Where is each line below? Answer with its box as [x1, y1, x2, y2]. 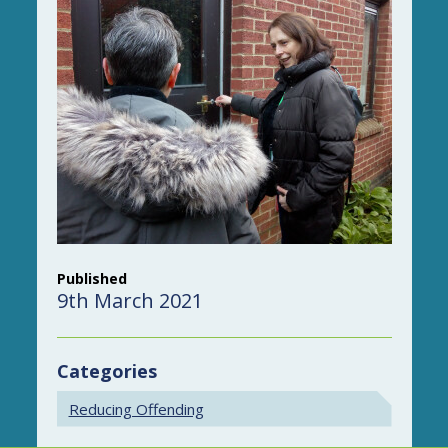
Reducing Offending [68, 398, 204, 419]
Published [56, 268, 127, 288]
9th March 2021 [56, 286, 203, 314]
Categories [56, 358, 157, 383]
